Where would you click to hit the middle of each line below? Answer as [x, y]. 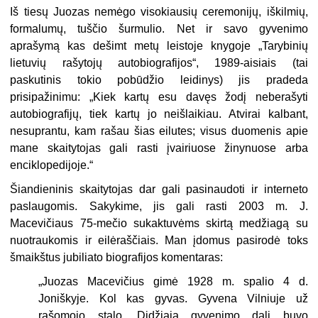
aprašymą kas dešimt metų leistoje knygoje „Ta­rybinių [159, 46]
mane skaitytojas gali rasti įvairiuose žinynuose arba [159, 148]
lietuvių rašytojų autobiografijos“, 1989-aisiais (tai [159, 63]
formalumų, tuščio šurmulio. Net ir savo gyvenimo [159, 29]
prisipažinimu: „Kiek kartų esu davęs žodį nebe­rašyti [159, 97]
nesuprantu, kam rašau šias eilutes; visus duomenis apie [159, 131]
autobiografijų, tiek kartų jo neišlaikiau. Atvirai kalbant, [159, 114]
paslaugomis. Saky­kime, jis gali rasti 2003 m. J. [159, 207]
